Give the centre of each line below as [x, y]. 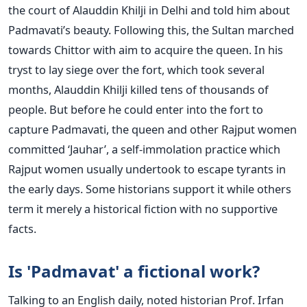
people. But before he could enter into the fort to [136, 109]
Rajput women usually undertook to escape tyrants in [147, 169]
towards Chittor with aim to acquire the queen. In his [146, 49]
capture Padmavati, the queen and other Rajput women [152, 129]
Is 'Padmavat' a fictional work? [134, 271]
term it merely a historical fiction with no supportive [143, 208]
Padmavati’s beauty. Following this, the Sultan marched [151, 29]
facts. [22, 228]
